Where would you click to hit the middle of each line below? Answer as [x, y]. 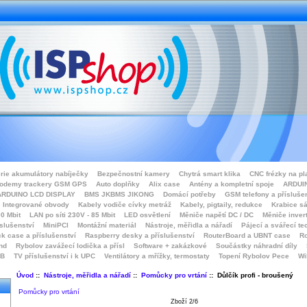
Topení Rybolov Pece [254, 256]
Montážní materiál [107, 225]
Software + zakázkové [170, 246]
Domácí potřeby [189, 194]
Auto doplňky [118, 184]
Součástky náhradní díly [257, 246]
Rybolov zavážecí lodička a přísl [70, 246]
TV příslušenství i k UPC [54, 256]
